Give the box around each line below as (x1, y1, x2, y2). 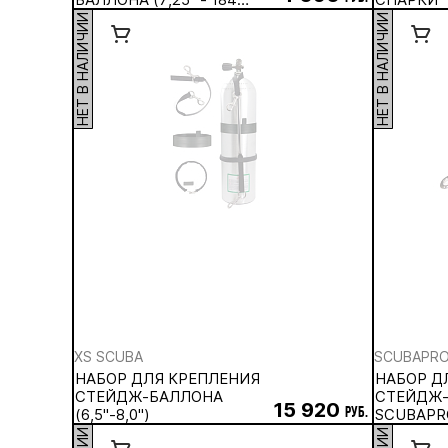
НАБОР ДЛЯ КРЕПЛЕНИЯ (75, 369, 260, 388)
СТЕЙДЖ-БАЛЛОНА (75, 387, 223, 406)
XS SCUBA (74, 348, 143, 365)
